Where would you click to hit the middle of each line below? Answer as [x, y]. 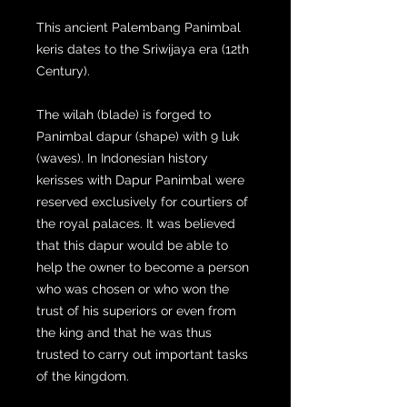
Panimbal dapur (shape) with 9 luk [138, 136]
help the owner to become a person [143, 267]
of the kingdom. [83, 376]
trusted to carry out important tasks [142, 354]
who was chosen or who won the [133, 288]
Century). [63, 70]
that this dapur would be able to [132, 245]
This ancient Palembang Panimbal [139, 27]
